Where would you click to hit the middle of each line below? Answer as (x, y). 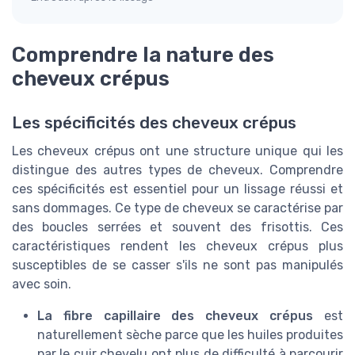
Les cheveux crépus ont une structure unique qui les (177, 151)
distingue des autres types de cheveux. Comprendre (177, 170)
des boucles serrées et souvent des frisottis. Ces (177, 227)
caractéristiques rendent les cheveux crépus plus (177, 246)
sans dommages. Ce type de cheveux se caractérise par (177, 208)
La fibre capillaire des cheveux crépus (176, 316)
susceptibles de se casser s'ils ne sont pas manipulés (177, 265)
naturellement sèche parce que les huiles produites (190, 335)
